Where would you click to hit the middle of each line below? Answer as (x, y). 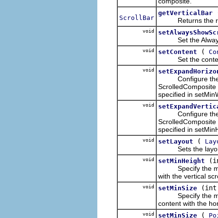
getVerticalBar (185, 13)
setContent (178, 52)
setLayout (176, 141)
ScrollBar (137, 18)
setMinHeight (182, 161)
